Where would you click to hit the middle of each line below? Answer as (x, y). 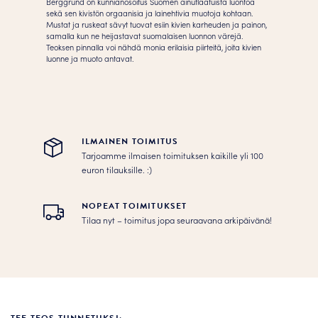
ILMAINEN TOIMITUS (130, 141)
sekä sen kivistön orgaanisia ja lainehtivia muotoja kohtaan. (150, 13)
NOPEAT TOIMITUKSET (135, 206)
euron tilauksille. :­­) (117, 169)
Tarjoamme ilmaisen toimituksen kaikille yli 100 (172, 155)
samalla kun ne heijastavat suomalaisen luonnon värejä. (145, 35)
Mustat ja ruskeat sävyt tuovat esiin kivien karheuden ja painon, (157, 24)
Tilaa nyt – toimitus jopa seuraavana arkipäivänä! (177, 220)
